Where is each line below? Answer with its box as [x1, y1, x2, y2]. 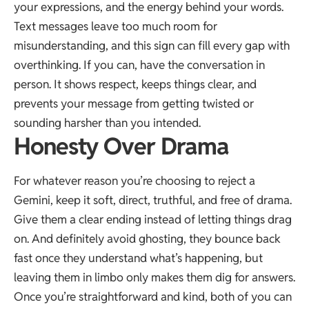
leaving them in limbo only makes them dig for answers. [14, 270, 295, 286]
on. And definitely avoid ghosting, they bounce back [14, 231, 281, 247]
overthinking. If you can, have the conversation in [14, 57, 265, 72]
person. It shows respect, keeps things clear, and [14, 76, 257, 92]
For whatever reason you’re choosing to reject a [14, 173, 255, 189]
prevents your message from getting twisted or [14, 95, 254, 111]
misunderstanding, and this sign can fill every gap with [14, 37, 290, 53]
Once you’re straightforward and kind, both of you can [14, 289, 292, 305]
